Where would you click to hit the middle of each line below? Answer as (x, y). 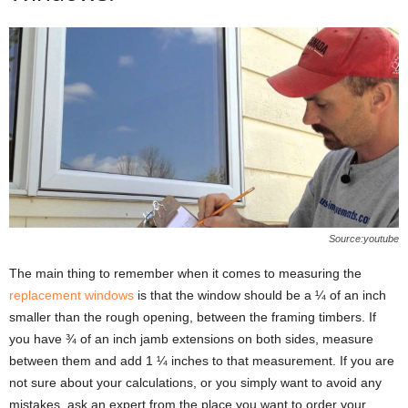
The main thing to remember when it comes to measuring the (185, 274)
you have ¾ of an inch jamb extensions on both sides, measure (191, 339)
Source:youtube (364, 239)
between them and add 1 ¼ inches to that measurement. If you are (202, 361)
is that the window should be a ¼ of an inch (260, 296)
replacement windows (71, 296)
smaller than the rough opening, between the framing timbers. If (193, 317)
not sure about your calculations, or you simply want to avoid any (195, 383)
